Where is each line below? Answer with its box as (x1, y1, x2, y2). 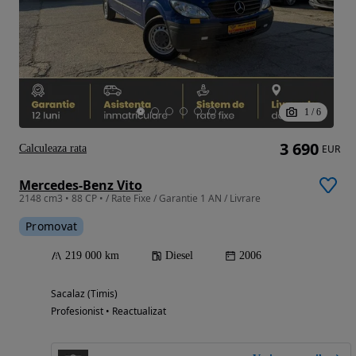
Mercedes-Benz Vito (19, 176, 142, 194)
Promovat (25, 218, 78, 234)
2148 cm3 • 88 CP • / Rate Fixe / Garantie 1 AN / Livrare (19, 191, 261, 205)
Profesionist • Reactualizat (51, 304, 166, 318)
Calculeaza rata (19, 141, 87, 154)
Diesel (165, 249, 193, 261)
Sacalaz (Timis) (51, 286, 118, 300)
